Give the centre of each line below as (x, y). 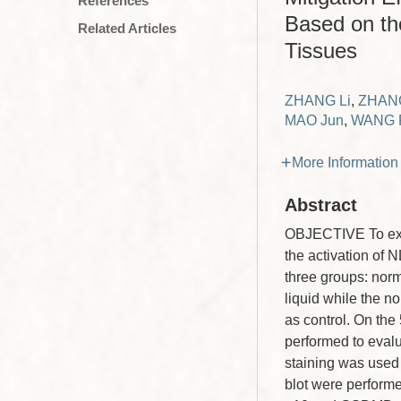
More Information (345, 162)
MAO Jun (314, 120)
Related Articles (127, 28)
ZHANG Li (318, 101)
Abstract (321, 205)
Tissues (321, 51)
